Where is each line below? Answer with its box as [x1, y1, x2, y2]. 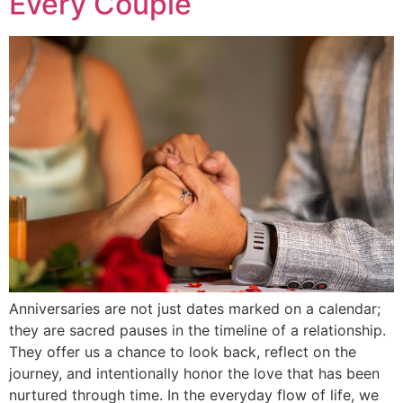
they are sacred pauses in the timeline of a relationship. [9, 320, 386, 339]
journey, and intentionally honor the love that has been [9, 363, 380, 382]
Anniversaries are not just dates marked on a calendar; [9, 299, 381, 318]
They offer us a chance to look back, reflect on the [9, 342, 356, 361]
